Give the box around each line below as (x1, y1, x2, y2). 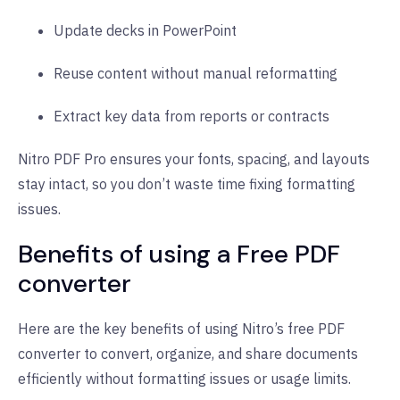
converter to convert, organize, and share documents (18, 344, 358, 362)
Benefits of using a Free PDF (18, 237, 340, 271)
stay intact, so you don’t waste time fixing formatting (18, 174, 355, 193)
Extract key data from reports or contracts (54, 106, 329, 125)
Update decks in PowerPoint (54, 21, 237, 39)
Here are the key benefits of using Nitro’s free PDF (18, 319, 345, 337)
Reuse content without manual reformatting (54, 63, 337, 82)
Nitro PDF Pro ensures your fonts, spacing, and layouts (18, 149, 370, 168)
